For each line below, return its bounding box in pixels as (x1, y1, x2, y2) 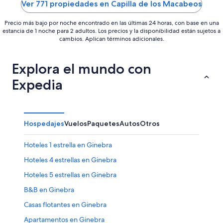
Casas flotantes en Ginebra (24, 200, 107, 209)
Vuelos (64, 118, 87, 128)
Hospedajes (24, 118, 64, 128)
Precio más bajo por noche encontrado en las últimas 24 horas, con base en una (4, 18, 219, 27)
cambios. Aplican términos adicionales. (59, 34, 164, 43)
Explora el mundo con (12, 60, 151, 77)
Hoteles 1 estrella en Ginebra (24, 140, 112, 149)
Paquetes (87, 118, 119, 128)
